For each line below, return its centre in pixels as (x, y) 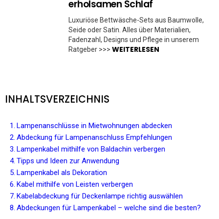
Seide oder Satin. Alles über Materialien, (130, 30)
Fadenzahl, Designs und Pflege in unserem (134, 40)
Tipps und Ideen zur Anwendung (68, 161)
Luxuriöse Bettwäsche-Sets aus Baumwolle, (136, 20)
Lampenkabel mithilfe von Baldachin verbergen (91, 149)
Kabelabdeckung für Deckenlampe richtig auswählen (100, 196)
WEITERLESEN (136, 49)
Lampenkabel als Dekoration (62, 173)
